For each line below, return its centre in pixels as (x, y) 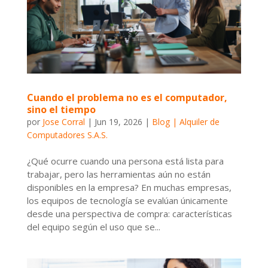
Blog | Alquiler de (185, 121)
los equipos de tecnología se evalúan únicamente (127, 200)
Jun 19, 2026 (118, 121)
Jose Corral (63, 121)
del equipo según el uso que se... (93, 226)
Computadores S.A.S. (67, 135)
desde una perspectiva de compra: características (129, 213)
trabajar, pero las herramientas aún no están (118, 174)
